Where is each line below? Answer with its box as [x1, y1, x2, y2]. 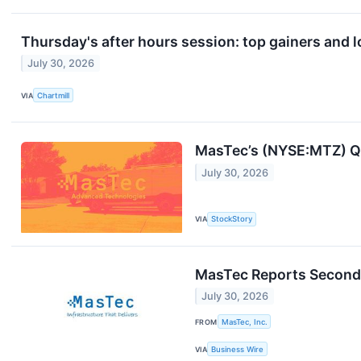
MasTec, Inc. [221, 317, 268, 326]
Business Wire [211, 344, 264, 354]
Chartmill [37, 90, 70, 100]
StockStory [211, 214, 253, 224]
